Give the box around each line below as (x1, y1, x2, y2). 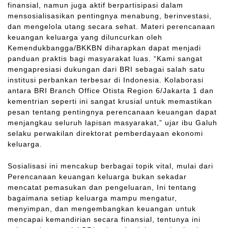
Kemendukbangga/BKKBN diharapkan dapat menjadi (8, 44, 201, 52)
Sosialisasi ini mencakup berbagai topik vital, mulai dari (8, 162, 213, 170)
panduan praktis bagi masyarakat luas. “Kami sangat (8, 54, 203, 63)
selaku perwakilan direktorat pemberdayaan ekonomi (8, 129, 203, 138)
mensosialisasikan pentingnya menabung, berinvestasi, (8, 12, 212, 20)
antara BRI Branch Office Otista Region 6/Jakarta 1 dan (8, 87, 214, 95)
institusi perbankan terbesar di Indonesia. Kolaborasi (8, 76, 204, 84)
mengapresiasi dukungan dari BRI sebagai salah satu (8, 65, 205, 74)
